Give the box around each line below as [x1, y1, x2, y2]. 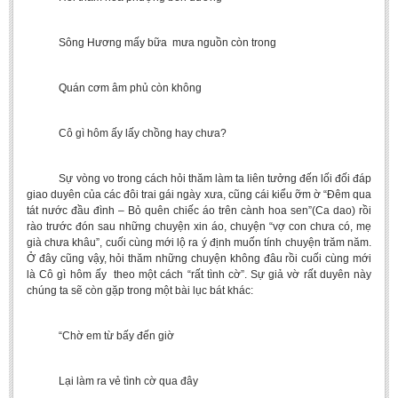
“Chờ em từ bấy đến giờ [27, 330, 174, 342]
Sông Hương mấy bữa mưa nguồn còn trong [27, 36, 276, 49]
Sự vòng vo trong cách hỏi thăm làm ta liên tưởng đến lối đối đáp [27, 172, 371, 185]
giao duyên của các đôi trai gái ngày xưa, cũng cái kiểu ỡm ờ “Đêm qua [27, 188, 371, 201]
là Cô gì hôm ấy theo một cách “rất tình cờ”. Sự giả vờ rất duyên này [27, 268, 371, 281]
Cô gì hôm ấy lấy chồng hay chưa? [27, 127, 227, 139]
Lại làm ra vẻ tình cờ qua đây [27, 375, 198, 387]
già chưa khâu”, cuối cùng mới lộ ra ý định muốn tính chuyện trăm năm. [27, 236, 371, 249]
